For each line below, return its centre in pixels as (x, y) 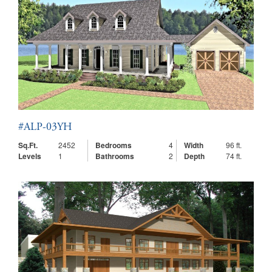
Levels (30, 156)
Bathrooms (115, 156)
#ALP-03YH (45, 127)
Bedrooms (114, 145)
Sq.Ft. (28, 145)
